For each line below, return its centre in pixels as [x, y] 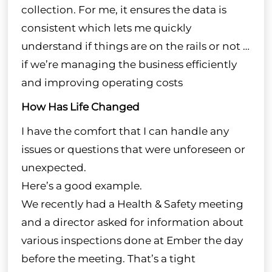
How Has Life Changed [80, 107]
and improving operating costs [102, 82]
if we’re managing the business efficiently [129, 64]
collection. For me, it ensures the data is [124, 9]
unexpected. [53, 167]
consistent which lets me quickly [106, 28]
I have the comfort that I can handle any [125, 131]
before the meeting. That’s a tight [108, 258]
